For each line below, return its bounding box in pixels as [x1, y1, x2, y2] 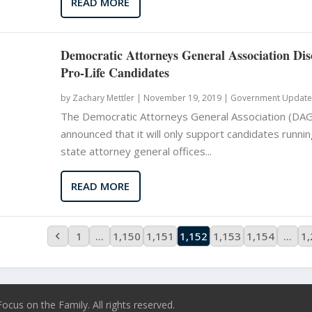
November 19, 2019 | [143, 91, 228, 104]
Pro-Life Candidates [60, 63, 169, 81]
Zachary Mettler [72, 91, 134, 104]
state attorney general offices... [60, 143, 212, 158]
